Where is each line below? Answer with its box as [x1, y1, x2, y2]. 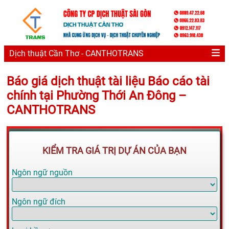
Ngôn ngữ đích [12, 197, 65, 207]
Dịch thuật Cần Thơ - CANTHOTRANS [9, 49, 144, 59]
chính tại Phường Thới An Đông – [7, 88, 187, 103]
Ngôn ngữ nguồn [12, 168, 73, 178]
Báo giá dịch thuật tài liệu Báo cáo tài [7, 74, 210, 88]
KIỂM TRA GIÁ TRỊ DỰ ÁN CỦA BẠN [42, 145, 187, 156]
